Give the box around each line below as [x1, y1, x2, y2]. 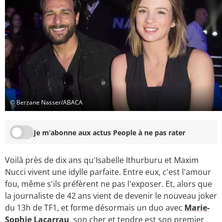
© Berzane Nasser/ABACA [10, 98, 83, 107]
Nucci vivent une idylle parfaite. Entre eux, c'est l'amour [5, 166, 211, 178]
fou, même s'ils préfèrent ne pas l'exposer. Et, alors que [5, 178, 212, 190]
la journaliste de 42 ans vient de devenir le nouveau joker [5, 190, 217, 202]
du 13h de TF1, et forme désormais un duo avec [5, 202, 184, 214]
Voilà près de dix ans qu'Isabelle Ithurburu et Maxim [5, 155, 199, 166]
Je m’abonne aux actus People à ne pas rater [34, 127, 185, 137]
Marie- [184, 202, 210, 214]
